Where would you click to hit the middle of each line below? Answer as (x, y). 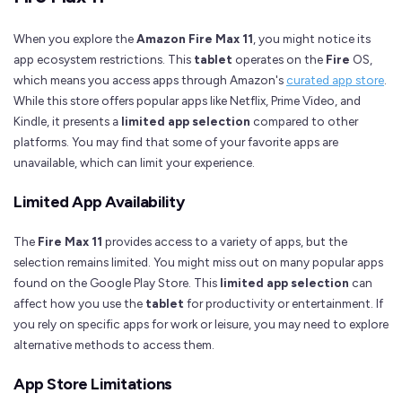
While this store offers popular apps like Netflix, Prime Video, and (187, 100)
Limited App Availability (99, 202)
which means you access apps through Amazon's (150, 79)
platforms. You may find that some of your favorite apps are (176, 141)
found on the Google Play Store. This (117, 283)
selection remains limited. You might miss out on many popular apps (198, 262)
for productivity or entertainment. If (284, 304)
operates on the (279, 59)
